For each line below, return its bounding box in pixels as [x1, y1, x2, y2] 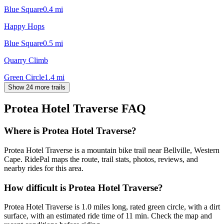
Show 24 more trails [8, 83, 65, 91]
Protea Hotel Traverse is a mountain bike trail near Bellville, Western [4, 146, 219, 155]
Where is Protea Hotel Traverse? [4, 125, 136, 136]
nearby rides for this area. [4, 164, 83, 173]
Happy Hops [4, 21, 44, 30]
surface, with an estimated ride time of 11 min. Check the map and [4, 211, 212, 220]
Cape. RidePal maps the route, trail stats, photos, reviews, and [4, 155, 198, 164]
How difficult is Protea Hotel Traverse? [4, 182, 163, 193]
